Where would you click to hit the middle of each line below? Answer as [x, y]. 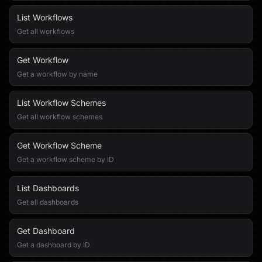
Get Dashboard [46, 231]
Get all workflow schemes [60, 117]
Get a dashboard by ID [54, 245]
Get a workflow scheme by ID [65, 159]
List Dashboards [48, 188]
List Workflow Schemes [61, 103]
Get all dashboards [48, 202]
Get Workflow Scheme [59, 145]
